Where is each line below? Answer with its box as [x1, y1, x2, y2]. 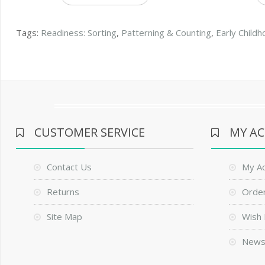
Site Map [47, 210, 83, 222]
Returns [47, 185, 80, 198]
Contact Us [47, 160, 92, 173]
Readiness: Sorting [41, 26, 117, 38]
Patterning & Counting [121, 26, 212, 38]
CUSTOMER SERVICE [34, 124, 146, 140]
